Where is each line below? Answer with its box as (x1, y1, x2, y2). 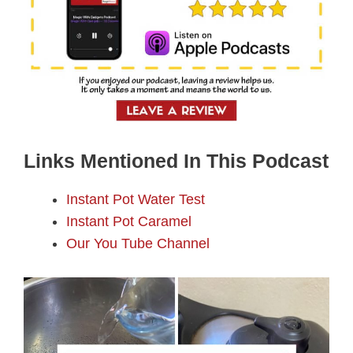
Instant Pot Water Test (66, 191, 205, 208)
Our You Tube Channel (66, 236, 210, 252)
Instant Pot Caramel (66, 214, 191, 230)
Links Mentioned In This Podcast (24, 150, 329, 173)
